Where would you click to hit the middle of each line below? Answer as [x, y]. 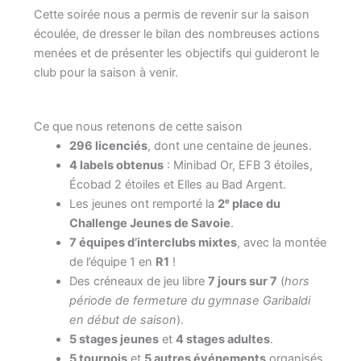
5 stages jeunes [114, 340]
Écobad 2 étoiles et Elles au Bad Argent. [177, 185]
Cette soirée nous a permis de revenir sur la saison [171, 15]
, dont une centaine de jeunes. [229, 146]
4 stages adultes [222, 340]
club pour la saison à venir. [106, 73]
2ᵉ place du [249, 204]
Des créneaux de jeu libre [138, 282]
